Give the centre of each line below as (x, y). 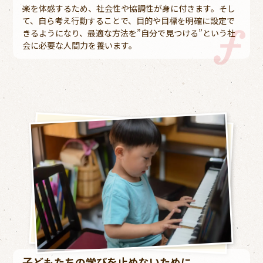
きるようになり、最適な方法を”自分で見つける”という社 (129, 33)
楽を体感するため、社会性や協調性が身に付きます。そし (129, 8)
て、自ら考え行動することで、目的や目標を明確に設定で (128, 20)
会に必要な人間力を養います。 (79, 45)
